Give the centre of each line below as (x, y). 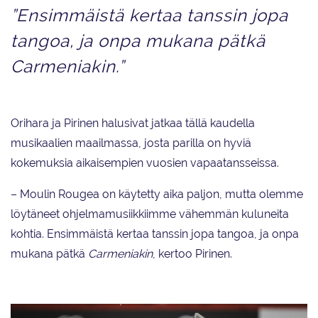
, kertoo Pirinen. (192, 254)
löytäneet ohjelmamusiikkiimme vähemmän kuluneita (150, 214)
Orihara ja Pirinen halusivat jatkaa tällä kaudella (133, 124)
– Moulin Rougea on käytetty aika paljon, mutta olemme (157, 194)
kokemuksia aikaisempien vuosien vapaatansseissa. (145, 163)
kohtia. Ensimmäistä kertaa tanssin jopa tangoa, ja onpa (155, 234)
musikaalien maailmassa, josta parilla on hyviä (131, 143)
